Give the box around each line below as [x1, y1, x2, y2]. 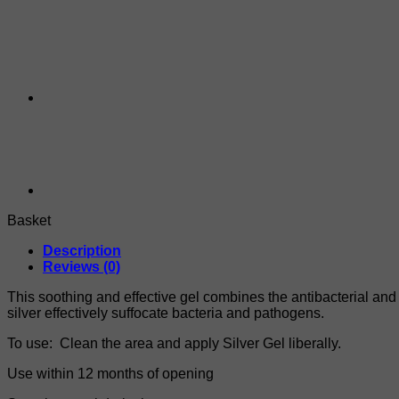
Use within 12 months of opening [7, 365, 214, 381]
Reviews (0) [43, 258, 120, 274]
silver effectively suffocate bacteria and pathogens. [7, 305, 324, 321]
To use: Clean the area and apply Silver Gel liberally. [7, 335, 341, 351]
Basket [7, 212, 51, 228]
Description [43, 242, 121, 258]
